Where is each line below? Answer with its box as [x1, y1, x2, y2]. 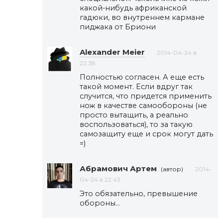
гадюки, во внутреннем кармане [80, 12, 205, 22]
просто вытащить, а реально [80, 110, 188, 119]
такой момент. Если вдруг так [80, 82, 193, 91]
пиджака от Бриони [80, 22, 156, 31]
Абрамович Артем [80, 163, 157, 173]
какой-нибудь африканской [80, 3, 187, 12]
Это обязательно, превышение [80, 189, 198, 198]
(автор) [161, 165, 183, 173]
